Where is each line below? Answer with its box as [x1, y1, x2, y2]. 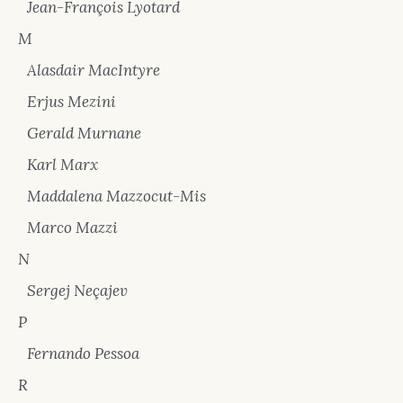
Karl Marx [27, 155, 98, 175]
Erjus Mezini [27, 92, 116, 112]
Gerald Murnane [27, 123, 141, 143]
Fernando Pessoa [27, 344, 139, 363]
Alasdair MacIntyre [27, 60, 160, 80]
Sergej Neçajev [27, 281, 128, 300]
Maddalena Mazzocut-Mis [27, 186, 206, 206]
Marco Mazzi [27, 218, 118, 237]
